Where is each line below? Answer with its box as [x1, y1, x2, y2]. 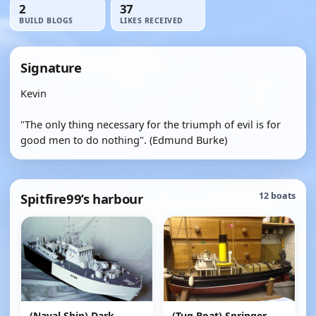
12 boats [259, 190, 296, 202]
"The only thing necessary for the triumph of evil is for [20, 117, 281, 131]
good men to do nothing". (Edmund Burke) [20, 133, 227, 147]
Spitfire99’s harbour [20, 190, 143, 207]
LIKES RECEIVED [119, 16, 184, 25]
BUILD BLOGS [19, 16, 73, 25]
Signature [20, 59, 82, 76]
